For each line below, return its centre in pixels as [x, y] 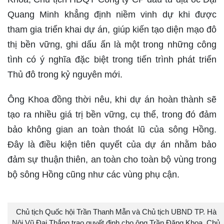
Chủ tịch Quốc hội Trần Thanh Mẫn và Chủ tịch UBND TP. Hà [116, 212]
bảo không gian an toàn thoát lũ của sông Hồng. [112, 129]
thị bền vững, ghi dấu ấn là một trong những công [112, 44]
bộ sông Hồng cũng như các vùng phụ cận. [93, 174]
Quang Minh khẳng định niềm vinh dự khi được [112, 14]
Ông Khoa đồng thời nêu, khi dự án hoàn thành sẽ [112, 99]
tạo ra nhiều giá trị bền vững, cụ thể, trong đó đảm [112, 114]
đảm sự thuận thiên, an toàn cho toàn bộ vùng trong [112, 159]
